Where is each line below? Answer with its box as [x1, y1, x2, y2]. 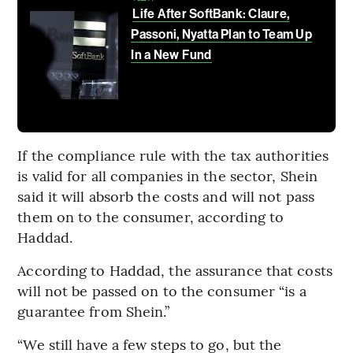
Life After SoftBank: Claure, [132, 6, 290, 22]
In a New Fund [131, 47, 212, 63]
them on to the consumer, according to [17, 206, 284, 227]
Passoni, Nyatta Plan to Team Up [131, 27, 312, 43]
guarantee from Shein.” [17, 301, 170, 321]
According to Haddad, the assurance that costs [17, 260, 333, 281]
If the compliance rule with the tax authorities [17, 145, 329, 165]
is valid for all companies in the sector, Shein [17, 165, 318, 186]
